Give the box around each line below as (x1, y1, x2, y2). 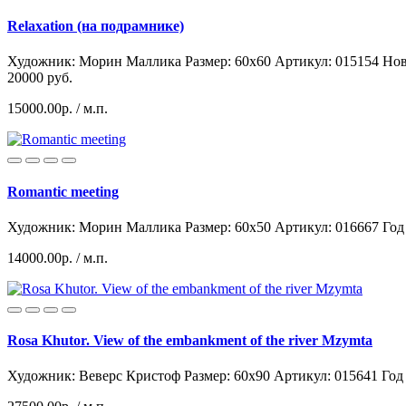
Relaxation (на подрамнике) (7, 18, 184, 34)
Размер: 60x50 (185, 218, 271, 235)
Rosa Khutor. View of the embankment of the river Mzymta (7, 333, 372, 349)
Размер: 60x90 (184, 368, 270, 384)
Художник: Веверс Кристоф (7, 368, 180, 384)
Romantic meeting (7, 183, 119, 199)
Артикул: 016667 (275, 218, 379, 235)
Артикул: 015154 (275, 53, 379, 70)
